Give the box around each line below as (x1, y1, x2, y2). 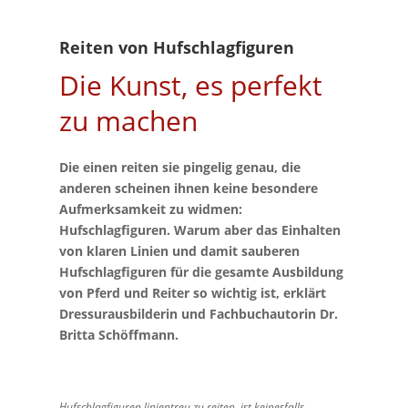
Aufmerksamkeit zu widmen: (58, 199, 242, 218)
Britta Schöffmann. (58, 325, 178, 343)
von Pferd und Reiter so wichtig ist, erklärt (58, 283, 326, 301)
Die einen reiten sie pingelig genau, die (58, 158, 301, 176)
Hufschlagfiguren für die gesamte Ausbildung (58, 262, 343, 280)
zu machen (58, 101, 198, 139)
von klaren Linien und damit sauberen (58, 241, 300, 260)
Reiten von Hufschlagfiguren (58, 36, 294, 58)
